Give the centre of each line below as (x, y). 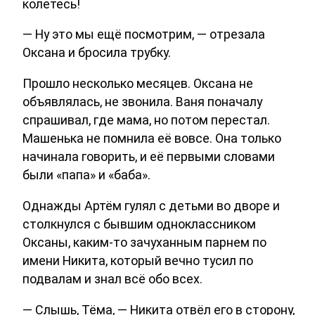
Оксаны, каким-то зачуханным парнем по (144, 243)
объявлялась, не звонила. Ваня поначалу (142, 102)
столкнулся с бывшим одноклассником (139, 224)
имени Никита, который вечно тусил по (138, 261)
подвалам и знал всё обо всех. (112, 279)
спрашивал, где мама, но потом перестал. (146, 120)
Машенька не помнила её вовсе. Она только (152, 139)
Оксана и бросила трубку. (97, 53)
